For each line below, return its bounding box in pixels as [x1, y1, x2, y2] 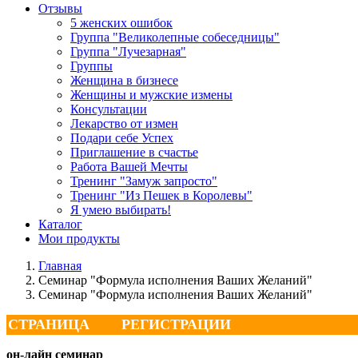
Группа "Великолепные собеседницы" [70, 30, 280, 44]
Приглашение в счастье [70, 145, 198, 159]
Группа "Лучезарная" [70, 45, 186, 58]
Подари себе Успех [70, 131, 173, 145]
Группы [70, 59, 113, 73]
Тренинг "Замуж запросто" [70, 174, 217, 188]
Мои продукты [38, 232, 120, 245]
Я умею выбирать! [70, 203, 171, 217]
